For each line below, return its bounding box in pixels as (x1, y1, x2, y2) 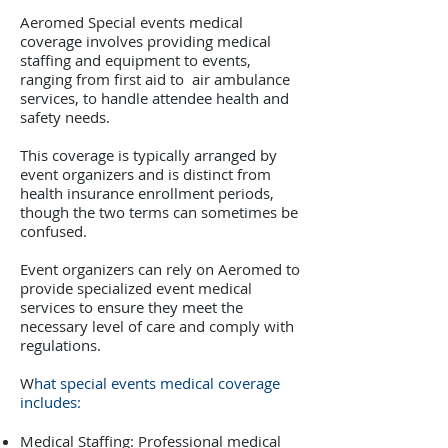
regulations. (20, 335, 105, 355)
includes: (20, 392, 81, 412)
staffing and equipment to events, (20, 50, 251, 70)
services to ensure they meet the (20, 297, 243, 317)
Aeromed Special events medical (20, 12, 243, 32)
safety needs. (20, 107, 110, 127)
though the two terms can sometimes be (20, 202, 298, 222)
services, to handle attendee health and (20, 88, 289, 108)
